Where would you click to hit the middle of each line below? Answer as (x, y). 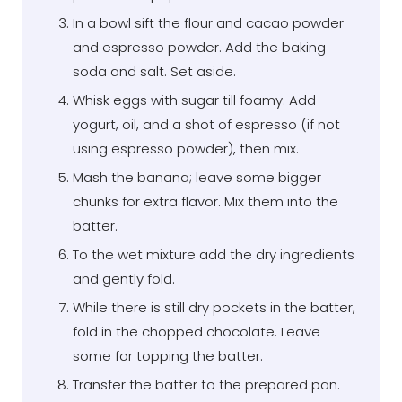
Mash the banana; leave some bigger (197, 178)
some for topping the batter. (168, 356)
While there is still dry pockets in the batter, (214, 308)
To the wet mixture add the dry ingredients (214, 255)
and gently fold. (124, 279)
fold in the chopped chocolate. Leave (197, 332)
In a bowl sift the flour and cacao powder (208, 23)
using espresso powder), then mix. (186, 149)
